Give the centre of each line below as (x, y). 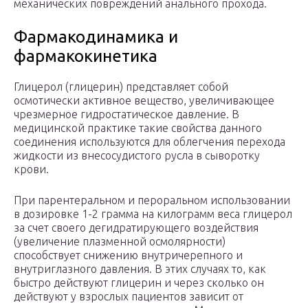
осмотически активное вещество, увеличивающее (144, 101)
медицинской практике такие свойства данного (138, 128)
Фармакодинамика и (96, 37)
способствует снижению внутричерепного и (128, 255)
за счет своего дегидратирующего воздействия (136, 228)
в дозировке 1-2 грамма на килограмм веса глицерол (153, 214)
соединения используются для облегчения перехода (150, 142)
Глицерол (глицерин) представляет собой (121, 87)
